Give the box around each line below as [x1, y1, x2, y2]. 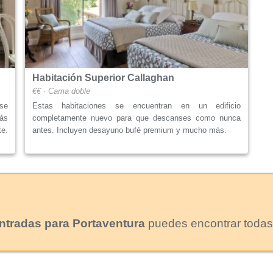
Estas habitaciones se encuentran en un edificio [32, 101, 241, 110]
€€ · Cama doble [32, 86, 90, 96]
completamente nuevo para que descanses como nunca [32, 113, 241, 122]
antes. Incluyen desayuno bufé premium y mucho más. [32, 125, 227, 135]
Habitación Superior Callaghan [32, 72, 174, 83]
